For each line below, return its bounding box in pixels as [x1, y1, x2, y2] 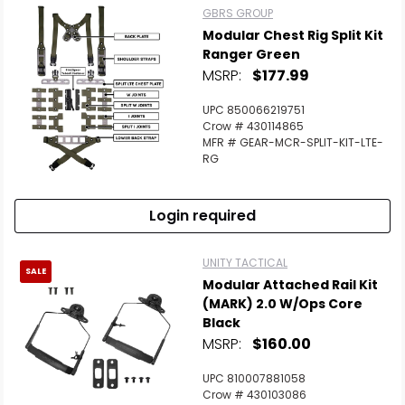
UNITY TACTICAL [202, 255, 287, 270]
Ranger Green [202, 45, 300, 63]
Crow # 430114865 [202, 118, 304, 134]
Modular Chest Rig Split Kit [202, 26, 383, 44]
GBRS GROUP [202, 5, 273, 21]
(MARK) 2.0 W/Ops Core [202, 295, 363, 313]
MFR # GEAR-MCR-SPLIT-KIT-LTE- [202, 135, 383, 150]
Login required [149, 205, 256, 226]
